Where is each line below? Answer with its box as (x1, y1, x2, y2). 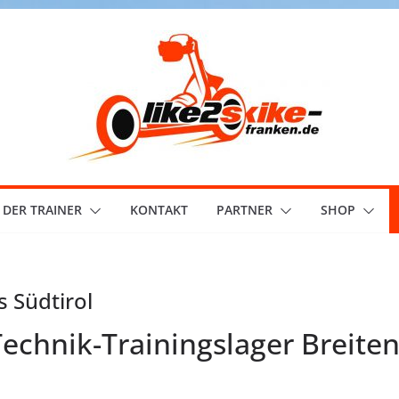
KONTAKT (129, 201, 188, 218)
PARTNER (216, 201, 273, 218)
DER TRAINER (2, 201, 82, 218)
